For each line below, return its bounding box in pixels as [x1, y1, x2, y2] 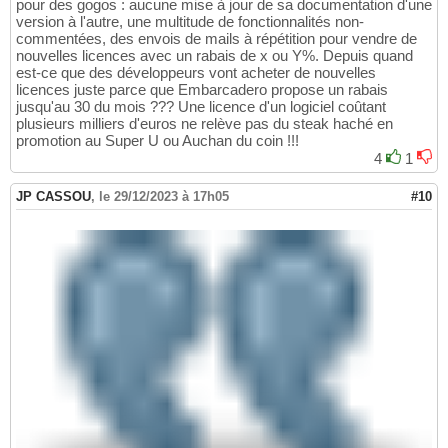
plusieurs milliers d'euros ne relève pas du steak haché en [16, 114, 393, 132]
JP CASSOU [16, 188, 91, 204]
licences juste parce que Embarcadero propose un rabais [16, 80, 388, 98]
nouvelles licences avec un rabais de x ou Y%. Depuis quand [16, 46, 413, 64]
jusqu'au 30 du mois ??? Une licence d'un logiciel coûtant [16, 97, 386, 115]
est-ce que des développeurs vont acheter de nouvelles [16, 63, 376, 81]
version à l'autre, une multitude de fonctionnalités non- [16, 12, 364, 30]
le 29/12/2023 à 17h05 [99, 188, 229, 204]
